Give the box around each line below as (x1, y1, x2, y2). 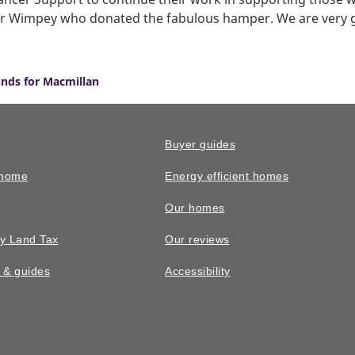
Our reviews (165, 234, 230, 246)
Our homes (165, 202, 225, 214)
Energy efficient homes (165, 170, 288, 182)
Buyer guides (165, 139, 235, 151)
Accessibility (165, 265, 231, 277)
